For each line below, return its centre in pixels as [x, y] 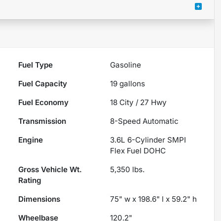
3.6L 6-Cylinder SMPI [148, 140]
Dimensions [39, 199]
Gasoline [126, 65]
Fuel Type [36, 65]
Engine [31, 140]
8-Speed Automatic [145, 121]
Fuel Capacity [43, 83]
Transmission [42, 121]
